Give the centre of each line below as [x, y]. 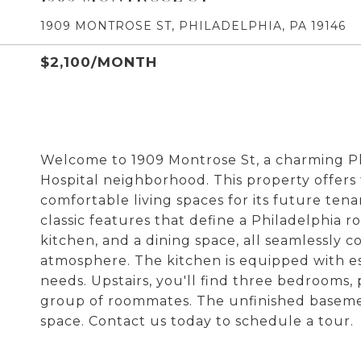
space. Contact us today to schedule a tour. [197, 321]
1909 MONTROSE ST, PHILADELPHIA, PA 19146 [193, 26]
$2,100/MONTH [99, 62]
